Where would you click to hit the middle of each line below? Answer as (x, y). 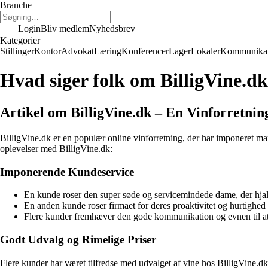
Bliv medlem (65, 28)
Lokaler (205, 51)
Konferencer (145, 51)
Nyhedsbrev (112, 28)
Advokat (77, 51)
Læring (108, 51)
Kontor (48, 51)
